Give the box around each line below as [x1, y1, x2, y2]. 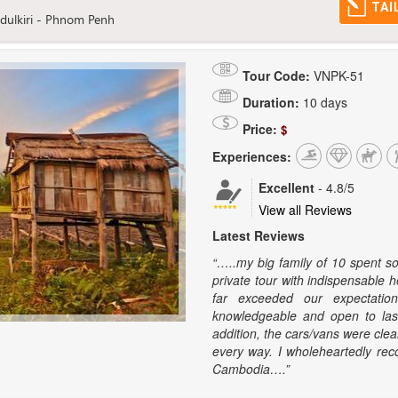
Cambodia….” [212, 360, 290, 378]
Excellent [259, 179, 314, 196]
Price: [243, 120, 277, 138]
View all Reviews [259, 201, 352, 219]
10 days [299, 93, 347, 111]
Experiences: [212, 147, 291, 165]
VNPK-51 [310, 67, 364, 84]
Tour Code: [243, 67, 310, 84]
